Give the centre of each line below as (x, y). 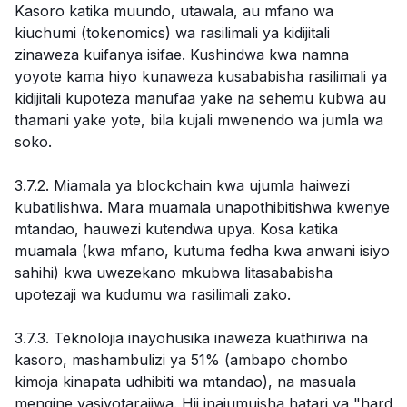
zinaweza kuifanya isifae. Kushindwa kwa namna (182, 55)
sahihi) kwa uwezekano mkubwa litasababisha (174, 273)
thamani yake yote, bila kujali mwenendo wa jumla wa (199, 120)
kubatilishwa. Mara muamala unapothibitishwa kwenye (202, 207)
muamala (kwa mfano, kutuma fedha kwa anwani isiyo (202, 251)
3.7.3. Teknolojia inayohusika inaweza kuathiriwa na (191, 338)
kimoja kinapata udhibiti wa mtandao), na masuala (185, 382)
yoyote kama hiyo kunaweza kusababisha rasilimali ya (201, 76)
